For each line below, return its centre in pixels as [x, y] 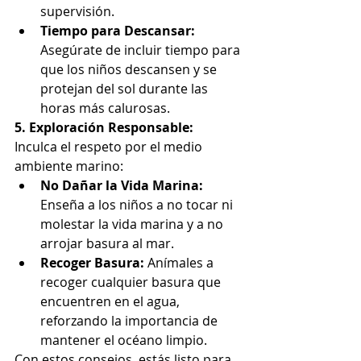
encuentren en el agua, [112, 301]
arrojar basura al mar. [107, 243]
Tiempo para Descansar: [118, 30]
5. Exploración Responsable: [104, 127]
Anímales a [180, 262]
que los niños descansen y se [130, 69]
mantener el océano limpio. [124, 340]
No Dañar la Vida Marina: [122, 185]
